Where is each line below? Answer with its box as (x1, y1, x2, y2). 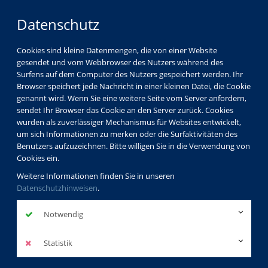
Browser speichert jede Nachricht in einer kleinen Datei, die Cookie (17, 81, 251, 92)
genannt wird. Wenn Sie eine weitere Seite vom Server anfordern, (17, 93, 246, 103)
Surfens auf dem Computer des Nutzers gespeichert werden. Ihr (17, 69, 243, 80)
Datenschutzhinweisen (17, 182, 98, 193)
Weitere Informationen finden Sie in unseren (17, 170, 175, 181)
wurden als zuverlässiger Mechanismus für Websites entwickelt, (17, 117, 241, 127)
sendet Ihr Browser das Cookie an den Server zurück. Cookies (17, 105, 233, 115)
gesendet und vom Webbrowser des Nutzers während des (17, 57, 223, 68)
